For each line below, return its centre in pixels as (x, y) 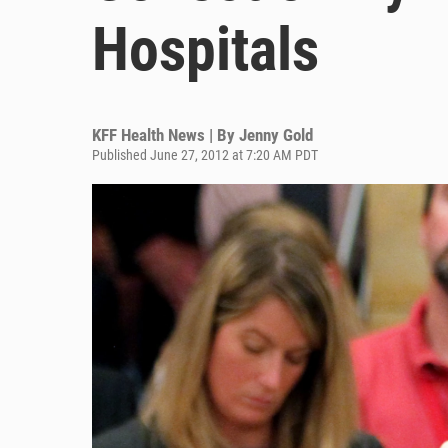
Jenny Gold (276, 135)
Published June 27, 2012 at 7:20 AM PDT (205, 155)
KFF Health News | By (165, 135)
